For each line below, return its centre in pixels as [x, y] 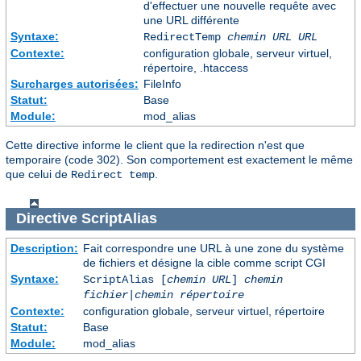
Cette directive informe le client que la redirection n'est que [155, 145]
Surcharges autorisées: [74, 83]
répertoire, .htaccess [195, 67]
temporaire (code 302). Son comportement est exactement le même [179, 159]
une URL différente [191, 20]
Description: [44, 249]
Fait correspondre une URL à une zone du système [213, 249]
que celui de [38, 174]
